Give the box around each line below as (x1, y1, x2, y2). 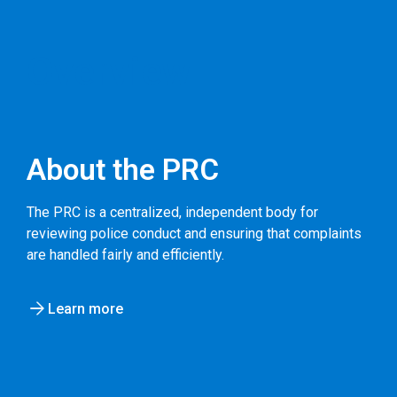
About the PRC (27, 152, 219, 187)
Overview (27, 48, 191, 95)
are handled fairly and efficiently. (27, 245, 224, 263)
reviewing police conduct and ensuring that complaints (27, 224, 362, 242)
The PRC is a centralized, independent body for (27, 203, 318, 221)
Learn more (48, 300, 123, 317)
